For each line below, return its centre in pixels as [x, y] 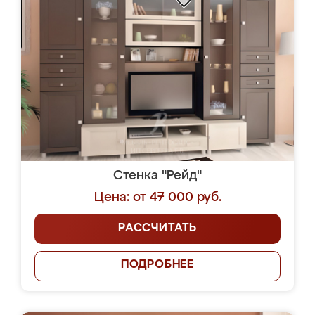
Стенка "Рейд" [157, 176]
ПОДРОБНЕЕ [157, 265]
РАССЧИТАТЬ [157, 229]
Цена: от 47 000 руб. [157, 198]
